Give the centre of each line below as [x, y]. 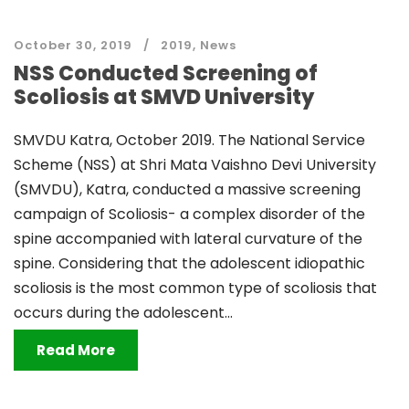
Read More [76, 350]
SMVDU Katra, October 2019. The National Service [189, 140]
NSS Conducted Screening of [166, 73]
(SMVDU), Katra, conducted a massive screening [187, 189]
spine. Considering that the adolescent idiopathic [189, 263]
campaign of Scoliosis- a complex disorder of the [189, 214]
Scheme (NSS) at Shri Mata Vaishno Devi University [195, 165]
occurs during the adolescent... [123, 313]
